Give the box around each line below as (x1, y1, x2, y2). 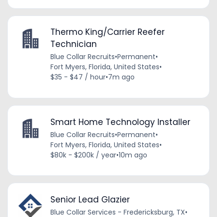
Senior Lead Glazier (50, 193, 130, 205)
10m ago (118, 150, 147, 160)
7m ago (108, 72, 135, 82)
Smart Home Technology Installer (50, 116, 190, 128)
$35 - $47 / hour (50, 72, 106, 82)
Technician (50, 38, 97, 50)
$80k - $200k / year (50, 150, 116, 160)
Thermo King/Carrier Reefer (50, 26, 165, 38)
